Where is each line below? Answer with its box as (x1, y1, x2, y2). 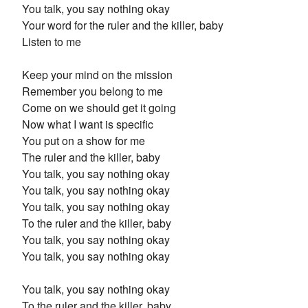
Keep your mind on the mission (22, 67, 173, 82)
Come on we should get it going (22, 100, 176, 115)
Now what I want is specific (22, 116, 153, 132)
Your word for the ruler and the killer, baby (22, 17, 223, 33)
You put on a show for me (22, 133, 145, 148)
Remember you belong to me (22, 83, 163, 99)
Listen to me (22, 34, 81, 49)
